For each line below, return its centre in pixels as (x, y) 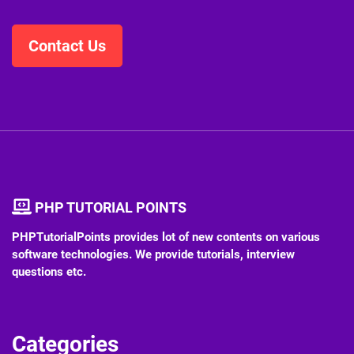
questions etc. (49, 272)
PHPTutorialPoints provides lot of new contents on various (166, 237)
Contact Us (67, 46)
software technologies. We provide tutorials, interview (153, 255)
